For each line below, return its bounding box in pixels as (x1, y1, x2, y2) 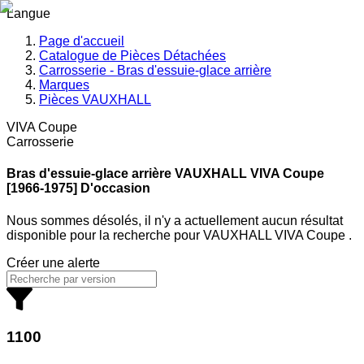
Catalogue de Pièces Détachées (39, 49, 226, 63)
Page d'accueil (39, 34, 124, 48)
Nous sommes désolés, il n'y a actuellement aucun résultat (6, 213, 343, 227)
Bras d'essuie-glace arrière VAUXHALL (6, 167, 247, 181)
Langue (6, 6, 50, 20)
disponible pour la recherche (6, 227, 174, 242)
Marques (39, 78, 89, 92)
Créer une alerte (6, 255, 100, 270)
